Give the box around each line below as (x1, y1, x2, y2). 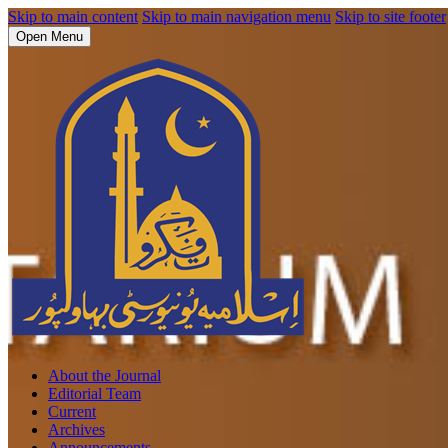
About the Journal (48, 367, 161, 384)
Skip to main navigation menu (142, 8, 331, 25)
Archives (48, 421, 105, 438)
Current (48, 403, 96, 420)
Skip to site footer (335, 8, 446, 25)
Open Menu (16, 29, 83, 44)
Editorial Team (48, 385, 141, 402)
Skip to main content (8, 8, 138, 25)
